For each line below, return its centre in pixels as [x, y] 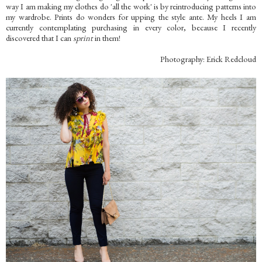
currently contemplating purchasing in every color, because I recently [131, 27]
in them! [107, 38]
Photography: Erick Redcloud [208, 59]
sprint [83, 38]
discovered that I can [39, 38]
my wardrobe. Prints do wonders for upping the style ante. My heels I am [131, 17]
